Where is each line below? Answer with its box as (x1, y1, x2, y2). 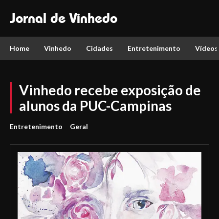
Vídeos (195, 44, 218, 52)
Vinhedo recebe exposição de (19, 82, 201, 98)
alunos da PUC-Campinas (19, 97, 172, 114)
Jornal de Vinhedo (10, 10, 117, 26)
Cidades (86, 44, 113, 52)
